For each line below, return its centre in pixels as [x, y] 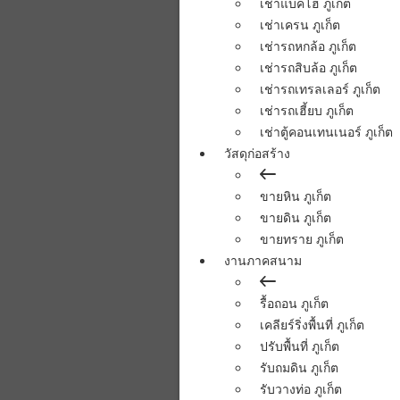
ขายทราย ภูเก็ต [301, 239]
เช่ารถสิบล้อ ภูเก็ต [308, 67]
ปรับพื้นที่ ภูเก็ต [299, 346]
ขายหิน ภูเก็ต [295, 196]
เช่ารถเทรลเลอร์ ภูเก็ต [320, 89]
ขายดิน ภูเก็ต [295, 217]
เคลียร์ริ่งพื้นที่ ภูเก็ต [312, 325]
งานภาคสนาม [262, 260]
